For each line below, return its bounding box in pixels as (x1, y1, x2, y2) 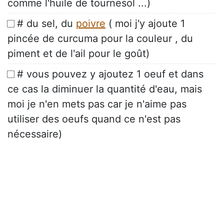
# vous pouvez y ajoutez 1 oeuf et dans (17, 68, 203, 80)
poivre (76, 17, 105, 30)
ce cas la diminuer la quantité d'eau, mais (7, 83, 202, 95)
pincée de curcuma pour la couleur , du (7, 32, 193, 45)
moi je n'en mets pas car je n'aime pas (7, 98, 186, 110)
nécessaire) (7, 128, 62, 140)
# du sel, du (17, 17, 76, 30)
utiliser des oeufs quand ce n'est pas (7, 113, 180, 125)
